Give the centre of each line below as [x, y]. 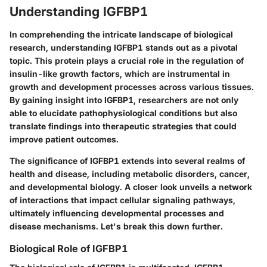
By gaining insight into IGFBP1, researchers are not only [124, 100]
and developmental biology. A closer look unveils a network [131, 187]
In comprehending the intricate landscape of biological [121, 34]
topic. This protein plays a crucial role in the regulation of [127, 60]
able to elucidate [44, 113]
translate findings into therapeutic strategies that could [123, 126]
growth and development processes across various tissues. [132, 86]
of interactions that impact [65, 200]
